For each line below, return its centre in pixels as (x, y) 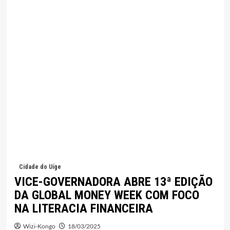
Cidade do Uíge (40, 167)
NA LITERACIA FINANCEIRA (83, 209)
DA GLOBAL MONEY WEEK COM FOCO (107, 195)
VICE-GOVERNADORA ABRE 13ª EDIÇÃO (113, 182)
